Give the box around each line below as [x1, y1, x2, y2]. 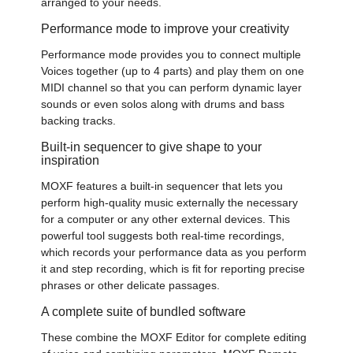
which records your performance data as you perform [41, 245, 307, 258]
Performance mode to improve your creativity [41, 20, 290, 35]
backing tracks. [41, 113, 117, 127]
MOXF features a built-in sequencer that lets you [41, 179, 284, 192]
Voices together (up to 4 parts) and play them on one [41, 64, 305, 77]
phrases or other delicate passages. [41, 278, 221, 292]
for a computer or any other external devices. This [41, 212, 291, 225]
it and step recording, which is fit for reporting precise [41, 262, 306, 275]
